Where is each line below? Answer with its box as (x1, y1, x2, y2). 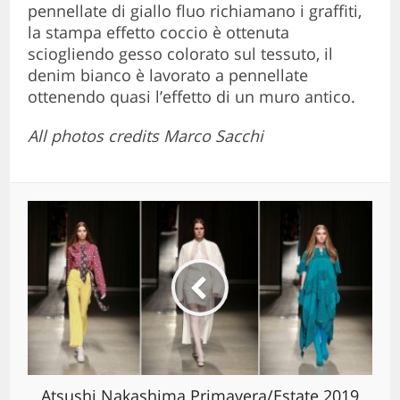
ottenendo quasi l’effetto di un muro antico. (28, 85, 356, 107)
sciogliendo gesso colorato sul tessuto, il (28, 42, 334, 64)
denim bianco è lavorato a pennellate (28, 63, 309, 86)
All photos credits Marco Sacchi (28, 124, 264, 146)
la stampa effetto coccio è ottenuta (28, 21, 290, 43)
